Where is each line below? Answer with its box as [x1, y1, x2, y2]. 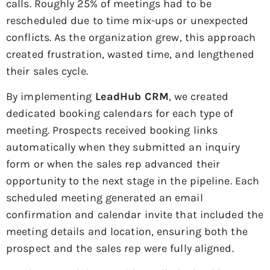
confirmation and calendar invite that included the [6, 207, 264, 221]
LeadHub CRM [95, 89, 169, 103]
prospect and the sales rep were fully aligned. [6, 241, 234, 255]
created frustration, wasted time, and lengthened [6, 47, 254, 61]
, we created [168, 89, 228, 103]
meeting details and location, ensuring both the [6, 224, 248, 238]
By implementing [6, 89, 95, 103]
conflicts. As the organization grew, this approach [6, 30, 256, 44]
